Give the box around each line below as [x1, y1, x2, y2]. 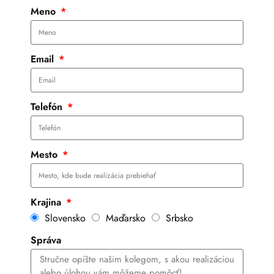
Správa [31, 232, 61, 247]
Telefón [31, 99, 65, 114]
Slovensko [45, 210, 86, 225]
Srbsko [166, 210, 193, 225]
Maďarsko [106, 210, 146, 225]
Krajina [31, 194, 64, 209]
